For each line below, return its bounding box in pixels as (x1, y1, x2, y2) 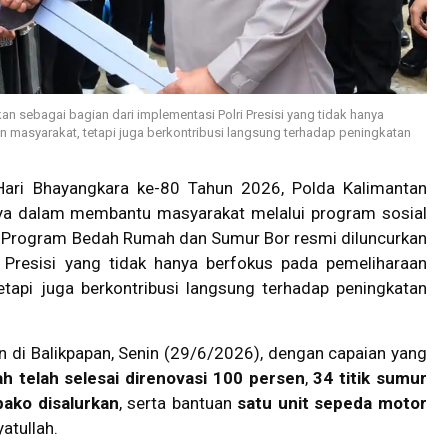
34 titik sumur (313, 368, 428, 389)
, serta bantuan (118, 393, 238, 414)
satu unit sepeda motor (237, 393, 428, 414)
